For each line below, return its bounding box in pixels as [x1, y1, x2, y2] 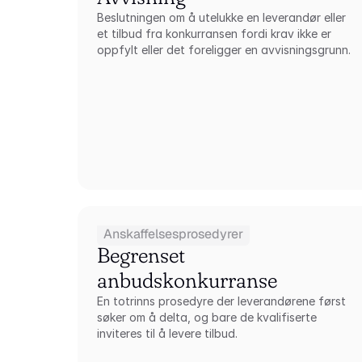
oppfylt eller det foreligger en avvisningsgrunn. [97, 43, 351, 57]
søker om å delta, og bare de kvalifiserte [97, 310, 318, 324]
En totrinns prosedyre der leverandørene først [97, 294, 347, 308]
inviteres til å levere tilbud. [97, 326, 238, 340]
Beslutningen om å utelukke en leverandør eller [97, 11, 347, 24]
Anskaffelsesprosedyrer [103, 225, 244, 242]
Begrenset [97, 242, 186, 268]
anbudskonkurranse [97, 267, 278, 293]
